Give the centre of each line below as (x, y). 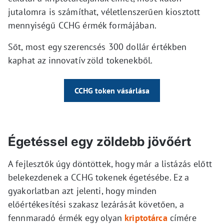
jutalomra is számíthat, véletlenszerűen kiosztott (104, 12)
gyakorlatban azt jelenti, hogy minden (82, 191)
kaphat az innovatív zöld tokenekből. (80, 60)
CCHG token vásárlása (112, 91)
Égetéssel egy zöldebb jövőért (100, 142)
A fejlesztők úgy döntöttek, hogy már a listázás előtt (110, 164)
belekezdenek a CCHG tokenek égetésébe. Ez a (99, 177)
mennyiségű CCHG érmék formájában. (82, 25)
